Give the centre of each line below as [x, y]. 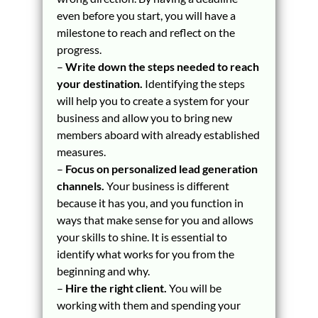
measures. [81, 152]
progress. [79, 49]
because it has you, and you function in [150, 203]
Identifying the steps [194, 83]
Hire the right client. [116, 288]
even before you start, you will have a [146, 15]
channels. [80, 186]
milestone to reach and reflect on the [146, 32]
